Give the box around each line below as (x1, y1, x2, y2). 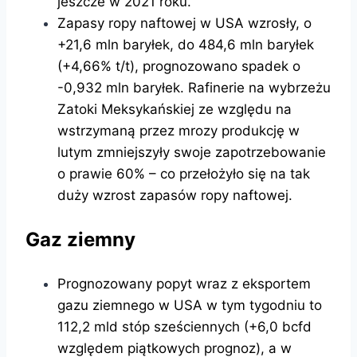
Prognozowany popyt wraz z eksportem (57, 275, 311, 292)
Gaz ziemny (25, 227, 135, 251)
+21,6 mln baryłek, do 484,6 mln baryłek (57, 36, 314, 53)
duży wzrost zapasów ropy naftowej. (57, 186, 292, 203)
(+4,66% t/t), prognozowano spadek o (57, 57, 300, 74)
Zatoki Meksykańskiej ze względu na (57, 100, 292, 117)
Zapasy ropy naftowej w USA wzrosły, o (57, 14, 312, 31)
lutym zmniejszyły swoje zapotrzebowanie (57, 143, 326, 160)
